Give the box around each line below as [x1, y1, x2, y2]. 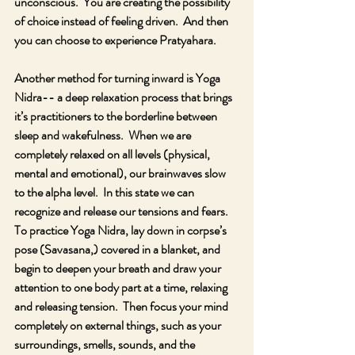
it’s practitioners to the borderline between [14, 107, 219, 125]
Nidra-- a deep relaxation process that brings [14, 88, 235, 106]
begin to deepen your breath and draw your [14, 259, 223, 277]
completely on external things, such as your [14, 316, 223, 334]
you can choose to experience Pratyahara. [14, 31, 216, 49]
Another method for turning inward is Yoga [14, 69, 223, 87]
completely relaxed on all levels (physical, [14, 145, 212, 163]
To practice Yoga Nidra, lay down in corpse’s [14, 221, 229, 239]
